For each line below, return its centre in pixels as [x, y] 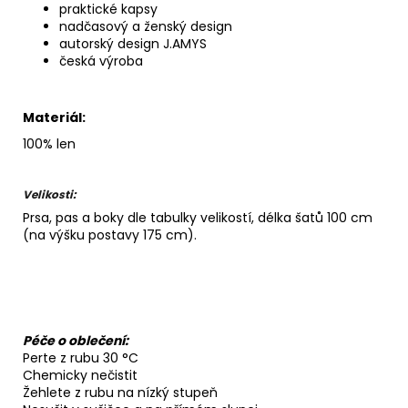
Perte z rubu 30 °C [81, 357]
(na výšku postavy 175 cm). [110, 235]
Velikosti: [49, 194]
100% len [49, 143]
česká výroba [101, 61]
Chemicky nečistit [80, 375]
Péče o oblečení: [76, 340]
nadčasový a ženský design [146, 26]
